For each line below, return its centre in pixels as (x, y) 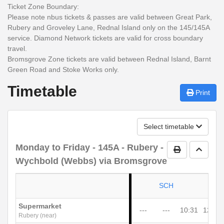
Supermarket (40, 206)
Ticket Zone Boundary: (43, 6)
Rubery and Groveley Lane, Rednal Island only (81, 27)
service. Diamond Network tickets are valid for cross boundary (105, 38)
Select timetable (170, 127)
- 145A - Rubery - (127, 147)
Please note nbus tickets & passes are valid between (90, 17)
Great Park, (194, 17)
